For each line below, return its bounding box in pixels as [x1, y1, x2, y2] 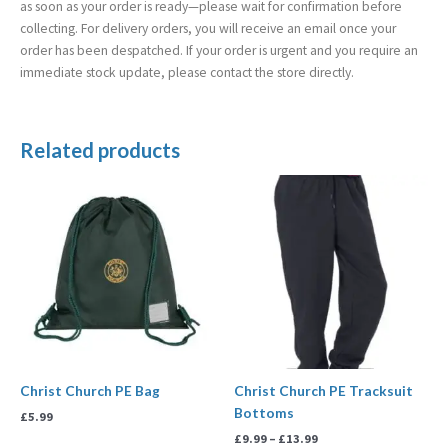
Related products [20, 138, 180, 162]
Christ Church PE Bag [20, 382, 160, 400]
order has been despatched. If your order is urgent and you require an [20, 42, 418, 60]
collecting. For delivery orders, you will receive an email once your [20, 20, 396, 38]
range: [317, 190, 356, 206]
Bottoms [234, 404, 294, 422]
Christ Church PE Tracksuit [234, 382, 413, 400]
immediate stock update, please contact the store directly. [20, 64, 354, 82]
